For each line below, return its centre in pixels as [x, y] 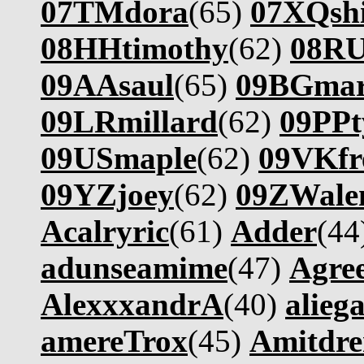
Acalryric [105, 231]
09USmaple [119, 158]
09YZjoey [107, 195]
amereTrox [114, 341]
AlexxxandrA [132, 304]
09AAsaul [107, 85]
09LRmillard [129, 121]
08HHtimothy [134, 48]
